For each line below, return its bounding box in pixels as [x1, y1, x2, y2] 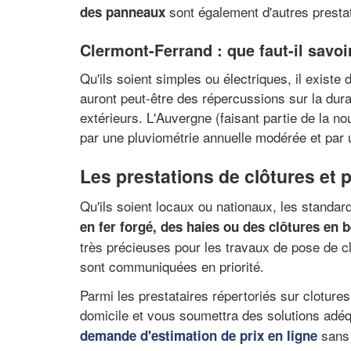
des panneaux [80, 2, 165, 21]
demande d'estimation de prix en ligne [80, 326, 317, 345]
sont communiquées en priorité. [80, 255, 264, 276]
